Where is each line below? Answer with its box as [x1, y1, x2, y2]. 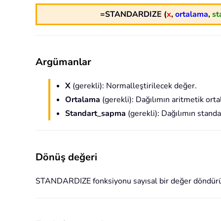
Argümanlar [36, 55, 91, 69]
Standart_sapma [65, 108, 126, 119]
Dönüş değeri [36, 150, 97, 164]
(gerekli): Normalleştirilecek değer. [71, 80, 197, 92]
